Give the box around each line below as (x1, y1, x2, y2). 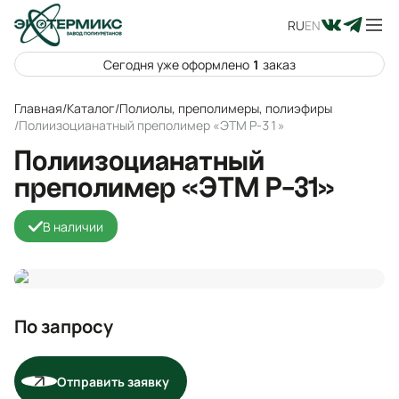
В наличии (43, 217, 103, 235)
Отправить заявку (57, 372, 169, 390)
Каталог (67, 100, 115, 117)
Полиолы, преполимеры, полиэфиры (119, 100, 332, 117)
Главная (14, 100, 62, 117)
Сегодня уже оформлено (103, 55, 252, 73)
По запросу (14, 314, 113, 338)
